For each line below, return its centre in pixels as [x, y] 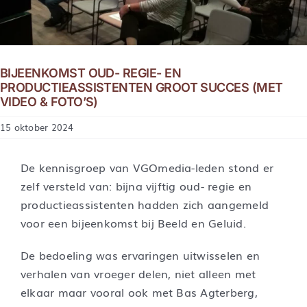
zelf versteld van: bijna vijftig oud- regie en [136, 186]
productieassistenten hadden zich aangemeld [145, 205]
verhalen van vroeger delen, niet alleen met [138, 274]
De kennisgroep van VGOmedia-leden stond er [147, 168]
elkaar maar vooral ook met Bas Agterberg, [139, 292]
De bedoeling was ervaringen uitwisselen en [140, 255]
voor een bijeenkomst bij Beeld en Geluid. [133, 223]
